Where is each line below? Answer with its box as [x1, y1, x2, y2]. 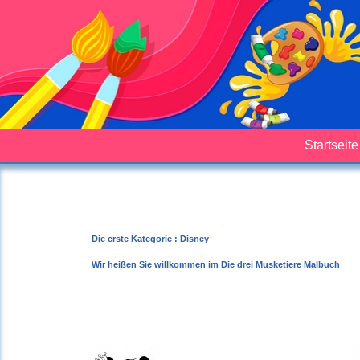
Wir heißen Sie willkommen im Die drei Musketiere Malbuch [92, 259, 340, 269]
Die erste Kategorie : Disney [92, 233, 209, 243]
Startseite [305, 137, 358, 152]
